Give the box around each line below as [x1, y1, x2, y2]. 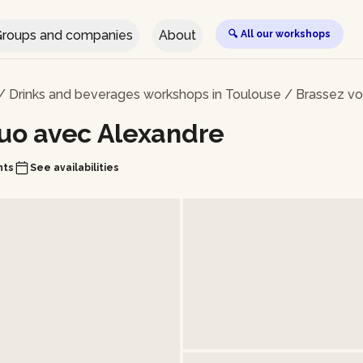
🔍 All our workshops [228, 28, 331, 40]
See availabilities [30, 162, 119, 173]
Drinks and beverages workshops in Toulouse [9, 87, 281, 102]
